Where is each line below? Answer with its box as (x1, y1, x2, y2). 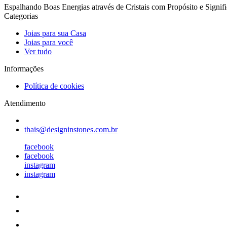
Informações (4, 64, 44, 73)
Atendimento (4, 98, 46, 107)
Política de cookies (24, 81, 84, 90)
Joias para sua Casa (24, 28, 86, 37)
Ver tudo (24, 47, 52, 56)
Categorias (4, 11, 38, 20)
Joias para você (24, 37, 73, 47)
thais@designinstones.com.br (24, 125, 118, 134)
